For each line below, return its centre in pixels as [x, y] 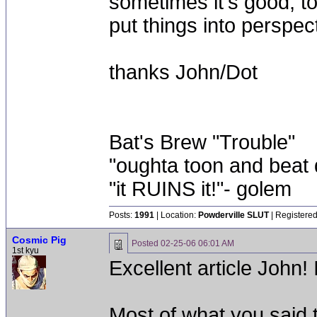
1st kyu [25, 250]
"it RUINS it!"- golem [200, 189]
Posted [146, 243]
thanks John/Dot [183, 72]
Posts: [122, 215]
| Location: [176, 215]
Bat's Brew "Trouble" [202, 142]
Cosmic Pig [39, 240]
